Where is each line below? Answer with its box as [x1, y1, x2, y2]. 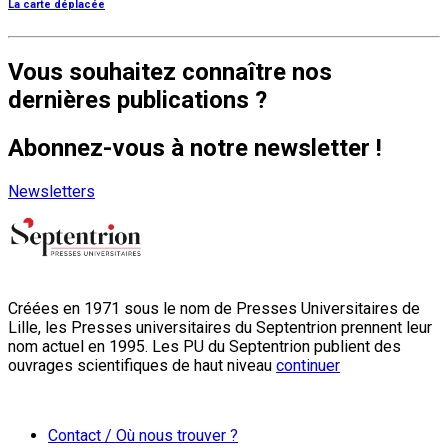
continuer [276, 355, 340, 375]
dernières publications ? [8, 85, 267, 114]
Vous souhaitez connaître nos [8, 57, 332, 86]
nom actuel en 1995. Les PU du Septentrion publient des [8, 336, 401, 356]
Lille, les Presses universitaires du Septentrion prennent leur [8, 317, 432, 337]
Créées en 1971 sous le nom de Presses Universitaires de [8, 298, 420, 318]
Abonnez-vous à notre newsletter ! [8, 133, 382, 162]
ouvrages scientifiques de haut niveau [8, 355, 276, 375]
